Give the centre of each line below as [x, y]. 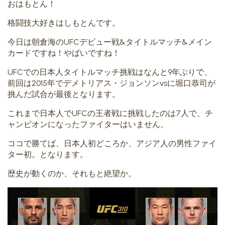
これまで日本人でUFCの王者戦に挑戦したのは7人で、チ [110, 114]
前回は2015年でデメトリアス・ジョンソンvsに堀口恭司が [111, 83]
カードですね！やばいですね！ [64, 53]
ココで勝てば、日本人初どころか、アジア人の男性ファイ [112, 144]
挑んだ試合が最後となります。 [64, 94]
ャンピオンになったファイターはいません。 [88, 125]
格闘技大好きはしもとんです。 [64, 23]
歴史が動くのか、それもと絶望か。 [72, 174]
